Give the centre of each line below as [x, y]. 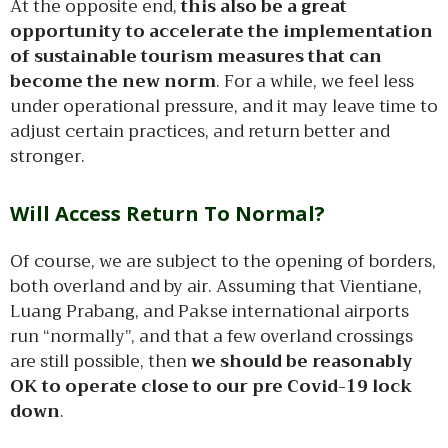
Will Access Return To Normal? [167, 213]
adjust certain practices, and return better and [200, 131]
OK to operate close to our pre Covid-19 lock [211, 386]
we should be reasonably [302, 361]
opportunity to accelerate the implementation [221, 31]
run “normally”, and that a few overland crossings [211, 336]
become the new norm [113, 81]
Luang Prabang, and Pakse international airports [209, 311]
